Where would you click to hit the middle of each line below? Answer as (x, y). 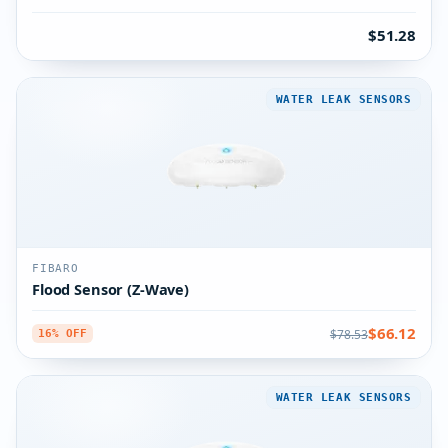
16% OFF (62, 333)
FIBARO (55, 268)
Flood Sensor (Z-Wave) (110, 289)
